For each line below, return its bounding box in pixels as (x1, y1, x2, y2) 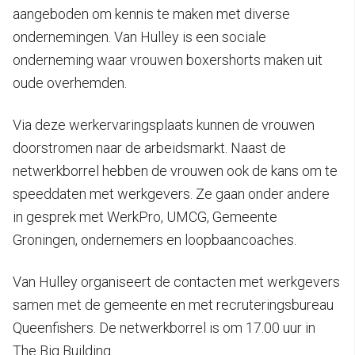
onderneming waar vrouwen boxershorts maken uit (13, 51, 323, 68)
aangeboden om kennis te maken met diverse (13, 5, 290, 22)
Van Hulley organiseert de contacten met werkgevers (13, 273, 340, 290)
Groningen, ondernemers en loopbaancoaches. (13, 231, 296, 248)
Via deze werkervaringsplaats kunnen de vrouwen (13, 116, 315, 133)
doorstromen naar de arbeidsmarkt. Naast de (13, 139, 286, 156)
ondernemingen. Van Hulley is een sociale (13, 28, 266, 45)
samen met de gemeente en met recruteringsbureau (13, 296, 334, 313)
